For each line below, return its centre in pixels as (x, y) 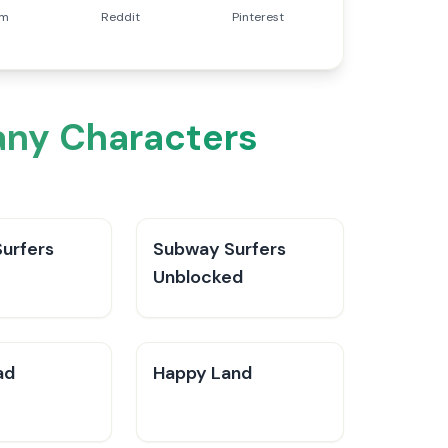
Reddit (120, 17)
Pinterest (258, 17)
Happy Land (202, 373)
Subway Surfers (219, 249)
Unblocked (198, 277)
